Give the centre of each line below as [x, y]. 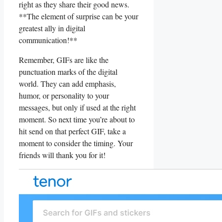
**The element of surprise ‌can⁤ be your [79, 16]
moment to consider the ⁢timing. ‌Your [76, 143]
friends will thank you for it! [62, 155]
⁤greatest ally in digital [52, 28]
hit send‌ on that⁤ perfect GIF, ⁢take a [72, 131]
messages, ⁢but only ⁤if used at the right [77, 107]
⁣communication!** [48, 40]
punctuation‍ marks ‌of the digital [68, 71]
